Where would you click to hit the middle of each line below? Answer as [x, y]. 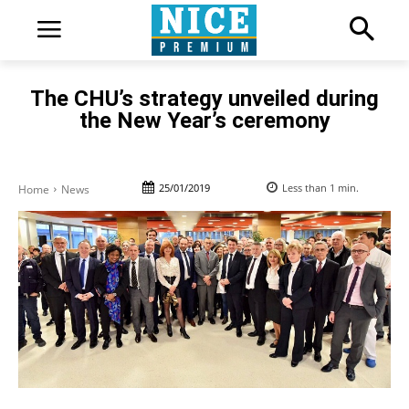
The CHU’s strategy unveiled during [204, 98]
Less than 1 [309, 187]
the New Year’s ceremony [204, 120]
